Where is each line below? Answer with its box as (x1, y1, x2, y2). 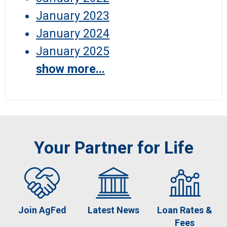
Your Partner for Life (33, 137, 194, 158)
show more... (36, 62, 105, 77)
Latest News (87, 205, 139, 216)
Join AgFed (18, 205, 66, 216)
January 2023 (36, 9, 109, 23)
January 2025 (36, 44, 109, 59)
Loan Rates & (157, 205, 213, 216)
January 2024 (36, 26, 109, 41)
